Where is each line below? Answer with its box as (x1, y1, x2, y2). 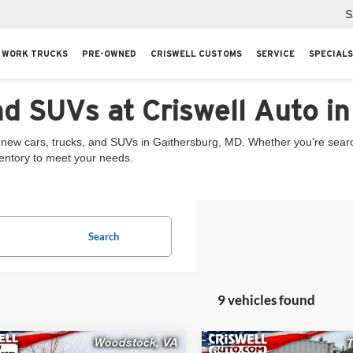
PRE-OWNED (82, 49, 136, 59)
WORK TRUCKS (2, 49, 68, 59)
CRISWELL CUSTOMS (150, 49, 242, 59)
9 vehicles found (217, 292, 315, 308)
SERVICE (256, 49, 295, 59)
